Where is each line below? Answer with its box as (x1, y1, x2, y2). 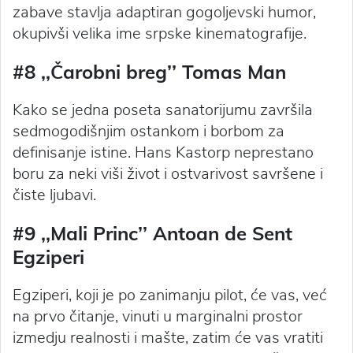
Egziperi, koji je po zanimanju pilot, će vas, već (13, 284, 327, 306)
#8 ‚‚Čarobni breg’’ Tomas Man (13, 59, 286, 84)
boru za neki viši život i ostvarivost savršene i (13, 162, 323, 184)
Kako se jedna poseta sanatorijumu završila (13, 98, 313, 121)
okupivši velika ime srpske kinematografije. (13, 22, 307, 44)
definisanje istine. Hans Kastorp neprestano (13, 141, 314, 163)
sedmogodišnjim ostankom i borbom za (13, 120, 284, 142)
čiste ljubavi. (13, 184, 96, 206)
